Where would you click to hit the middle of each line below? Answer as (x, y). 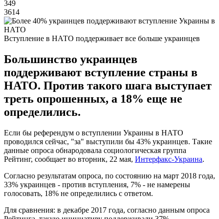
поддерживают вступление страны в (101, 72)
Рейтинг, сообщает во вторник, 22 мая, (69, 159)
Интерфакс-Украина (169, 159)
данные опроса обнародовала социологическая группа (95, 150)
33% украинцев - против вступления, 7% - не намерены (97, 184)
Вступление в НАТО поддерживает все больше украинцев (102, 38)
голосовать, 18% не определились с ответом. (78, 193)
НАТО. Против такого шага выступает (108, 85)
